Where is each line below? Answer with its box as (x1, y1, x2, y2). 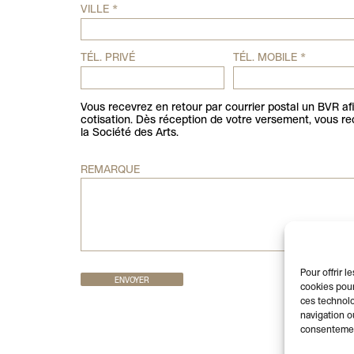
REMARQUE (80, 164, 140, 175)
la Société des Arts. (80, 127, 179, 138)
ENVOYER (114, 277, 149, 284)
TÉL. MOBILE (233, 53, 301, 64)
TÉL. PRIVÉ (80, 53, 135, 64)
